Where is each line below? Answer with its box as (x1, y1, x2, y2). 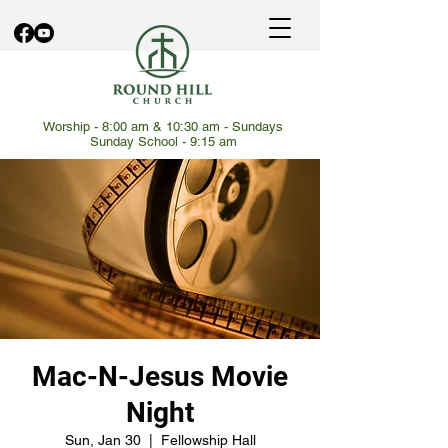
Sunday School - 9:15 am (89, 134, 237, 149)
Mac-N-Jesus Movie (32, 360, 288, 393)
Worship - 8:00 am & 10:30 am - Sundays (43, 119, 283, 134)
